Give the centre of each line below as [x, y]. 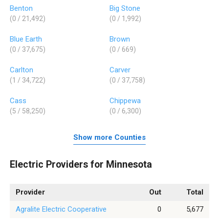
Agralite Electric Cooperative [61, 209]
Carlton [22, 70]
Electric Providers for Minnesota [81, 164]
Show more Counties [109, 138]
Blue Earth [26, 39]
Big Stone [125, 8]
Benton [21, 8]
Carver [120, 70]
